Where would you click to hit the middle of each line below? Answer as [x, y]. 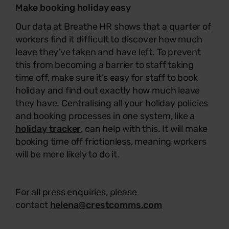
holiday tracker [48, 129]
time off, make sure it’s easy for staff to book [107, 77]
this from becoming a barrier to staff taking [105, 65]
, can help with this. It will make [144, 129]
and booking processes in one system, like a [105, 116]
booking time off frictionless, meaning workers [111, 141]
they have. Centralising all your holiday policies [112, 103]
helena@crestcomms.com [106, 205]
